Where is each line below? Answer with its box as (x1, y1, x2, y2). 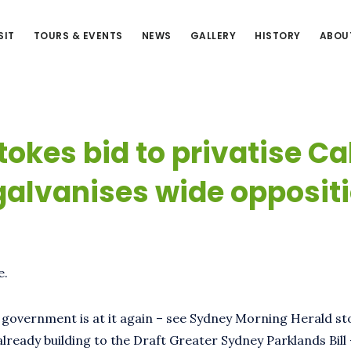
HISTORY (255, 29, 301, 42)
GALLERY (190, 29, 236, 42)
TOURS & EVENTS (33, 29, 123, 42)
